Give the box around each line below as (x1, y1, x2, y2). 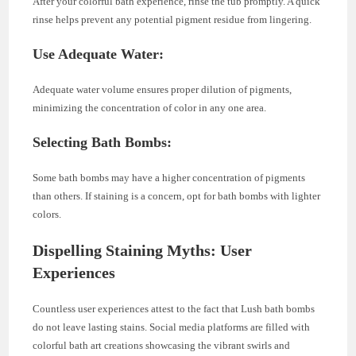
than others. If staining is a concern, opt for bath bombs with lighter (33, 190, 321, 203)
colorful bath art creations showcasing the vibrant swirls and (33, 339, 291, 352)
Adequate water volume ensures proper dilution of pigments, (33, 83, 292, 96)
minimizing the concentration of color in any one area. (33, 102, 267, 114)
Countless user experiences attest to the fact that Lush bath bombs (33, 303, 315, 315)
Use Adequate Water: (33, 46, 164, 63)
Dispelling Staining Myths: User (33, 242, 253, 260)
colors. (33, 208, 62, 221)
